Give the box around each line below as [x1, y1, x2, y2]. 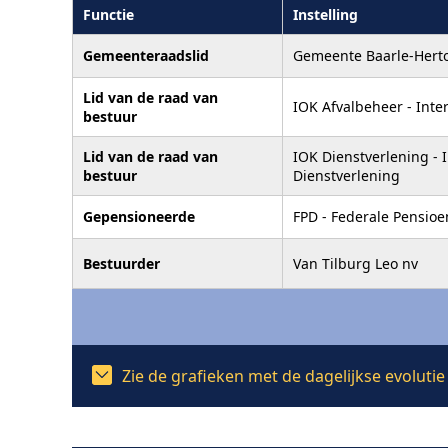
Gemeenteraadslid [83, 45, 209, 65]
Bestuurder [83, 253, 160, 273]
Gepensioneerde [83, 206, 195, 226]
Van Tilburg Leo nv [293, 253, 418, 273]
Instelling [293, 4, 358, 24]
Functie [83, 4, 134, 24]
